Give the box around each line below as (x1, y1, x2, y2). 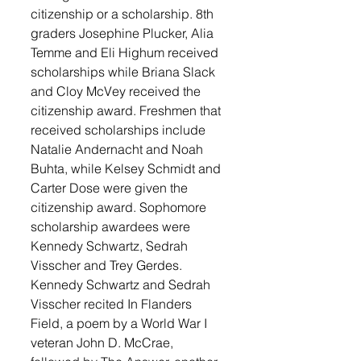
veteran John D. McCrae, (31, 334, 176, 351)
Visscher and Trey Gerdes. (31, 256, 185, 273)
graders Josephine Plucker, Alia (31, 24, 217, 41)
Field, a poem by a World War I (31, 314, 210, 331)
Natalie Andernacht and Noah (31, 140, 206, 157)
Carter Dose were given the (31, 179, 191, 196)
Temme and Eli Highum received (31, 44, 222, 60)
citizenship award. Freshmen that (31, 102, 224, 118)
